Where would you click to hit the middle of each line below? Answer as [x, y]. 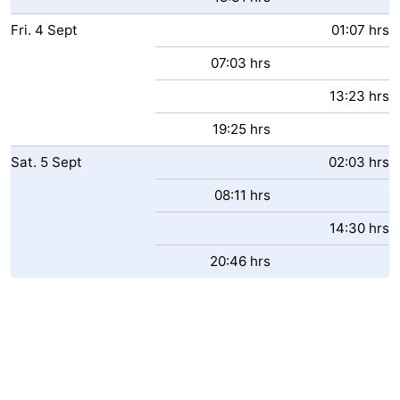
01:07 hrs [360, 30]
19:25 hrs [242, 129]
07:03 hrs [241, 63]
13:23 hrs [359, 96]
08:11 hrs [242, 195]
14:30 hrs [359, 228]
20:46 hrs [240, 261]
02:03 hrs [359, 162]
